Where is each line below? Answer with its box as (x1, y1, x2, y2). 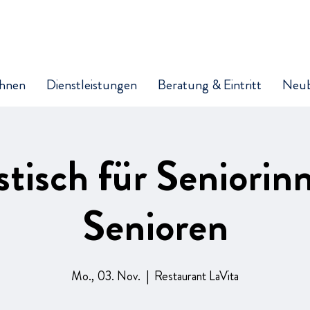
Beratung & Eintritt (157, 75, 262, 95)
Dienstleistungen (46, 75, 137, 95)
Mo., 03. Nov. (71, 267, 140, 285)
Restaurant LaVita (154, 267, 239, 285)
